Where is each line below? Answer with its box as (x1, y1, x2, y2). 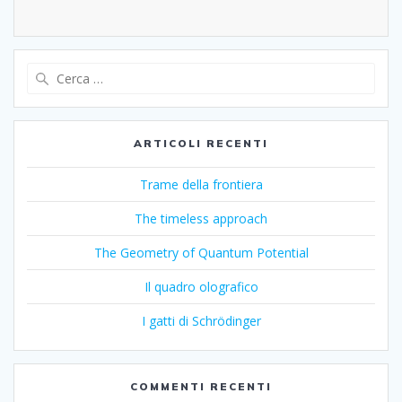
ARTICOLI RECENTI (134, 135, 268, 150)
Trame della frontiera (139, 175, 263, 193)
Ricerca (200, 61, 245, 80)
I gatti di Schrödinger (141, 311, 261, 329)
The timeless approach (135, 209, 267, 227)
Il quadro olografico (144, 277, 258, 295)
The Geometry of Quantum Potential (93, 243, 309, 261)
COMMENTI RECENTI (130, 379, 272, 393)
